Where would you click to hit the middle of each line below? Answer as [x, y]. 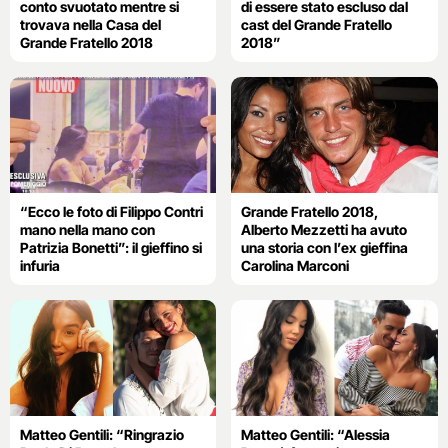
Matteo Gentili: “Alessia [316, 435]
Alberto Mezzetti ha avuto [324, 229]
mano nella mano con [87, 229]
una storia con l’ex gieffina [325, 247]
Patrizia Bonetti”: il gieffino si [111, 247]
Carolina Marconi [295, 265]
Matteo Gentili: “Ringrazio [102, 435]
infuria [40, 265]
